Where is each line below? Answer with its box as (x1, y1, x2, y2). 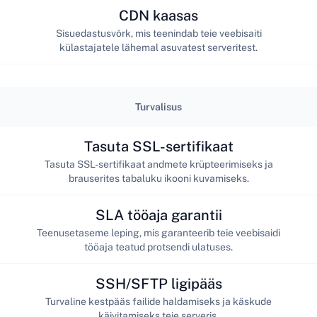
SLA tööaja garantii (95, 206, 222, 224)
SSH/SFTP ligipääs (95, 275, 222, 292)
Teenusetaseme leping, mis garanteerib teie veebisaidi (37, 226, 280, 238)
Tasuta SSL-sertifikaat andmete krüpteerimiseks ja (44, 158, 273, 170)
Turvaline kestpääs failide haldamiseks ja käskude (45, 295, 272, 307)
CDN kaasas (119, 6, 198, 24)
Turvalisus (135, 101, 182, 113)
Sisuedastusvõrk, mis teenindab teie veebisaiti (55, 27, 262, 39)
